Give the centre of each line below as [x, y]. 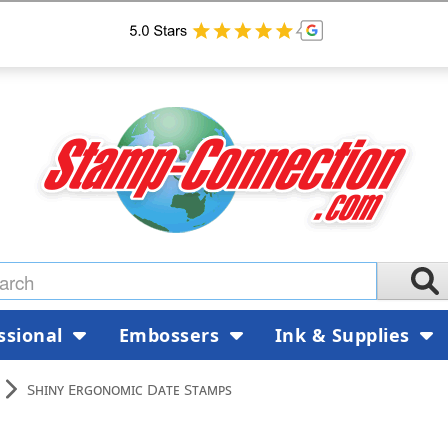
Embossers [171, 334]
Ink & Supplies [345, 334]
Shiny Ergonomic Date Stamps [129, 388]
